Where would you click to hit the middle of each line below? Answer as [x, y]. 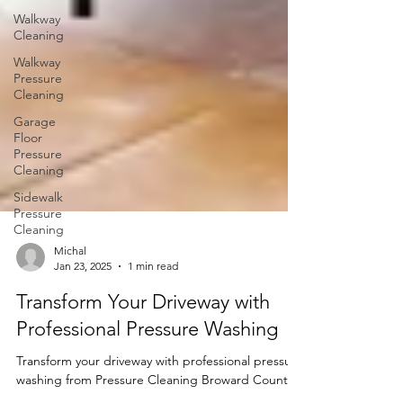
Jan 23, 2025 [83, 305]
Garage [35, 121]
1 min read [153, 305]
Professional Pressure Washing [147, 368]
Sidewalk [38, 197]
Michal [70, 290]
